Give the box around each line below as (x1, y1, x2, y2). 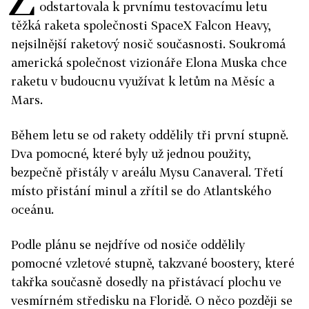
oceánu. (11, 202, 54, 217)
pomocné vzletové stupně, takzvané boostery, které (11, 256, 295, 270)
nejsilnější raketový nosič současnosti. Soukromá (11, 37, 286, 51)
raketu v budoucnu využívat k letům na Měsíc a (11, 74, 275, 88)
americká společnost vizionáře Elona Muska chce (11, 55, 287, 70)
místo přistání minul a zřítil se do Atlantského (11, 183, 271, 198)
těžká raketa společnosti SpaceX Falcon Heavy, (11, 18, 271, 32)
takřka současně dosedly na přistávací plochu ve (11, 275, 281, 289)
